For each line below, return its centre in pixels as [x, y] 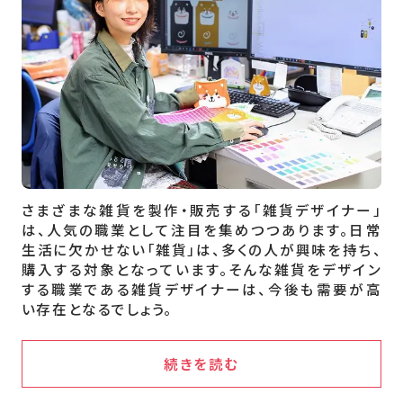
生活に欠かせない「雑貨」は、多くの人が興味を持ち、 [201, 249]
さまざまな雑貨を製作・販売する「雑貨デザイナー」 [201, 209]
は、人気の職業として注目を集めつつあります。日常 [201, 229]
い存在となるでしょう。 [97, 308]
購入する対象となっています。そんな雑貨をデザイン [201, 269]
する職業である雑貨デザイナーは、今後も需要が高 [201, 288]
